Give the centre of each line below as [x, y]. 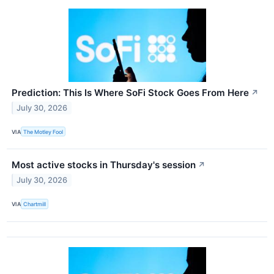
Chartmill [35, 204]
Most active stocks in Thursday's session [104, 165]
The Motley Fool [43, 131]
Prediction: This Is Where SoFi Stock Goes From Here [130, 93]
